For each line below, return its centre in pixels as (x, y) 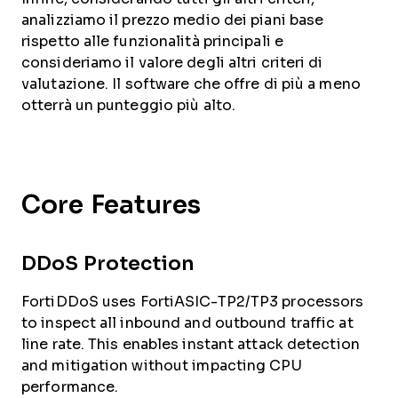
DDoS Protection (108, 263)
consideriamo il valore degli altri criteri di (172, 62)
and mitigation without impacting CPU (162, 365)
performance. (72, 386)
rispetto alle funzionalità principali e (152, 41)
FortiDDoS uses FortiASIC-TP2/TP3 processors (193, 301)
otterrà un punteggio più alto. (129, 105)
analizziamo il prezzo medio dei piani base (173, 20)
